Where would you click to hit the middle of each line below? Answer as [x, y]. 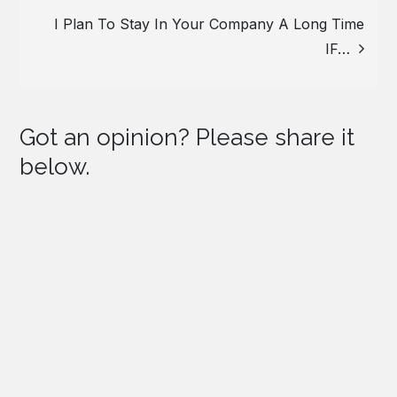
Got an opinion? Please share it [187, 138]
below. [55, 167]
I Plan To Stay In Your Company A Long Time [209, 24]
